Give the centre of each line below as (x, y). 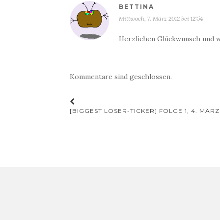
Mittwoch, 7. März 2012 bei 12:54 (161, 18)
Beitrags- (100, 105)
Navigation (107, 120)
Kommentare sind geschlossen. (121, 77)
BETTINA (137, 7)
